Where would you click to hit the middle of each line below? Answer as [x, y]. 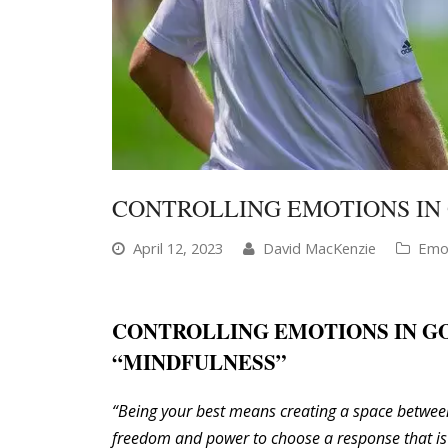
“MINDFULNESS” [203, 361]
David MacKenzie [319, 247]
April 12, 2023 [178, 247]
